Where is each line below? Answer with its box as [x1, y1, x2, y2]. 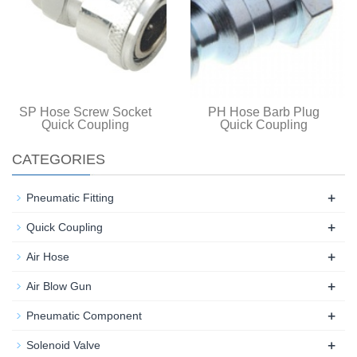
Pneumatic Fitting [26, 190, 114, 204]
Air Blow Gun [26, 279, 92, 292]
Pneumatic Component [26, 308, 142, 322]
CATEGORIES [12, 151, 105, 167]
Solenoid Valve [26, 338, 100, 351]
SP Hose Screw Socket [19, 104, 151, 119]
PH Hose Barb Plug [208, 104, 320, 119]
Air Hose [26, 249, 69, 263]
